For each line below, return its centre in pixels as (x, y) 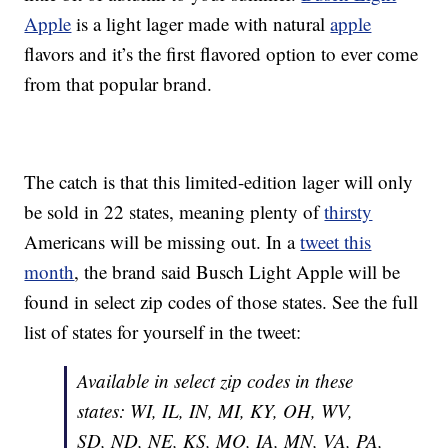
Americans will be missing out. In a (162, 242)
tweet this (336, 242)
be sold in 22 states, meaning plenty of (174, 212)
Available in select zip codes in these (215, 381)
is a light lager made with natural (201, 24)
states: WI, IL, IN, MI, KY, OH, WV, (215, 411)
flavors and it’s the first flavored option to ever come (221, 54)
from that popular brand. (118, 84)
